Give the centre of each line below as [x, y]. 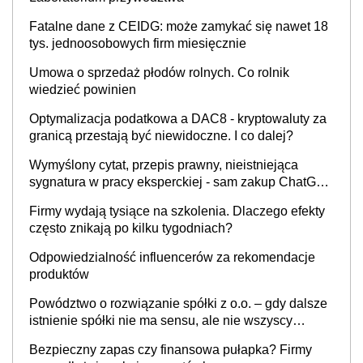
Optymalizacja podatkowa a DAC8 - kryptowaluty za [178, 119]
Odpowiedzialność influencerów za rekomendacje [172, 257]
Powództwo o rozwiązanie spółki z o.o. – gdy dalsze [178, 303]
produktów [59, 274]
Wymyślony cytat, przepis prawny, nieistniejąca [164, 165]
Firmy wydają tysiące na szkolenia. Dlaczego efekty [177, 211]
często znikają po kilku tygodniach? [131, 228]
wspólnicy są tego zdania [102, 337]
